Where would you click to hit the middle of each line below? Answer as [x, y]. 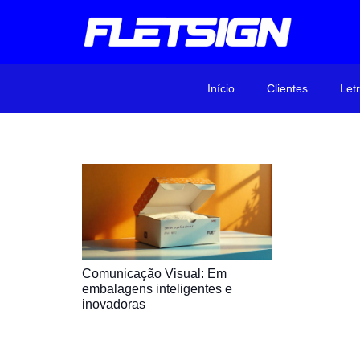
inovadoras [114, 304]
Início [221, 88]
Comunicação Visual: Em [154, 273]
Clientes [287, 88]
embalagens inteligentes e [157, 288]
